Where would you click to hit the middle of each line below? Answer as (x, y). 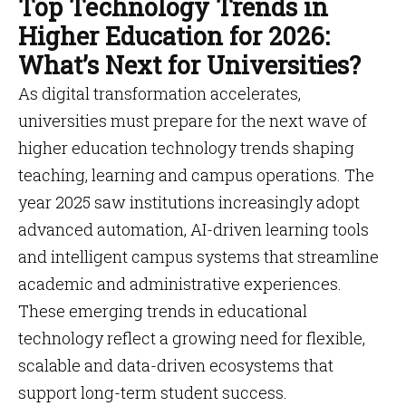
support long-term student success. (153, 392)
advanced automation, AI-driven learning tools (193, 229)
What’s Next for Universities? (189, 65)
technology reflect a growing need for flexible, (192, 338)
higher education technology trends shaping (186, 148)
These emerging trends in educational (163, 311)
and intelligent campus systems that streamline (198, 256)
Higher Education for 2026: (174, 36)
